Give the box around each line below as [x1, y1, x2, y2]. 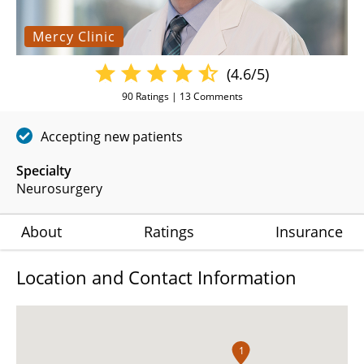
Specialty [16, 162, 71, 180]
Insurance [275, 222, 343, 242]
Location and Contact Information [16, 265, 297, 290]
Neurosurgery [16, 180, 102, 198]
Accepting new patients [41, 128, 183, 146]
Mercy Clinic [32, 28, 115, 46]
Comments [190, 89, 243, 104]
